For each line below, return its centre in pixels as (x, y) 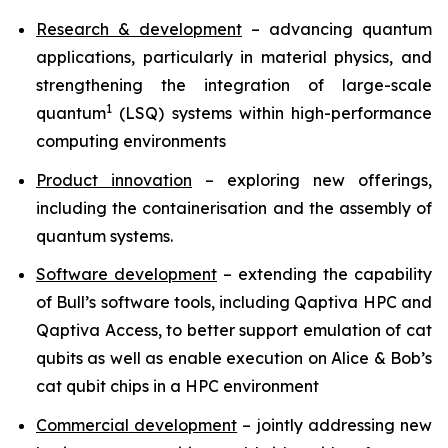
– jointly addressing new (335, 424)
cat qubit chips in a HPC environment (177, 386)
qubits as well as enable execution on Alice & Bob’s (234, 358)
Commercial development (137, 424)
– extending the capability (324, 274)
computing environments (131, 141)
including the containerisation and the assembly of (234, 207)
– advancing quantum (337, 29)
